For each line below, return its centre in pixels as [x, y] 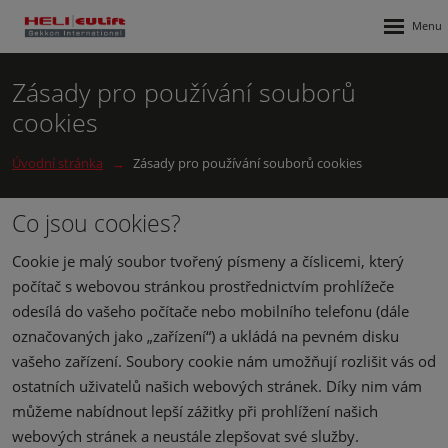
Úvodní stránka [57, 162]
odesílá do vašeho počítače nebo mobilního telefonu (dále [210, 311]
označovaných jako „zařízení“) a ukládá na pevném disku [205, 336]
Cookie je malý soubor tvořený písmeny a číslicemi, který [208, 261]
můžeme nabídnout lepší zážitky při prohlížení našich [195, 411]
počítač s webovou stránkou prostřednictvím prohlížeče [203, 286]
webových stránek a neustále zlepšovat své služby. [185, 436]
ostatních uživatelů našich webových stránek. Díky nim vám [217, 386]
